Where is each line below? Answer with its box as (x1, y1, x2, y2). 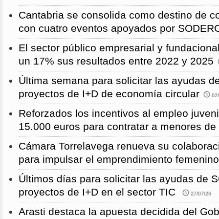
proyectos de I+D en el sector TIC (19, 186, 178, 198)
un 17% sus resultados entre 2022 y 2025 (19, 55, 214, 67)
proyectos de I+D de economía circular (19, 88, 199, 100)
